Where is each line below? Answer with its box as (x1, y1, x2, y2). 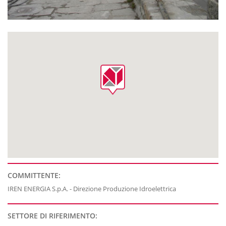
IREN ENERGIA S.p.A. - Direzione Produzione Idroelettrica (8, 184, 176, 194)
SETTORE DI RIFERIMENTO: (8, 211, 97, 221)
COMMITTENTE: (8, 171, 61, 181)
